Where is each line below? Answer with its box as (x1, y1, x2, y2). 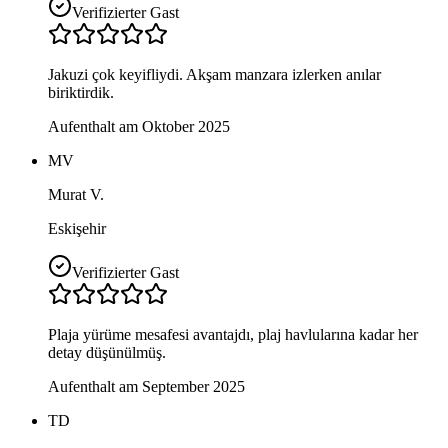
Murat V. (48, 185, 104, 203)
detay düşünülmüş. (48, 343, 166, 361)
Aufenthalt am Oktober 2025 (48, 117, 230, 135)
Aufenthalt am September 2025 (48, 377, 245, 395)
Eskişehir (48, 219, 106, 237)
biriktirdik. (48, 83, 114, 101)
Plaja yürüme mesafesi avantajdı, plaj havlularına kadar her (48, 325, 418, 343)
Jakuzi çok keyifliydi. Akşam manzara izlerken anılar (48, 65, 381, 83)
